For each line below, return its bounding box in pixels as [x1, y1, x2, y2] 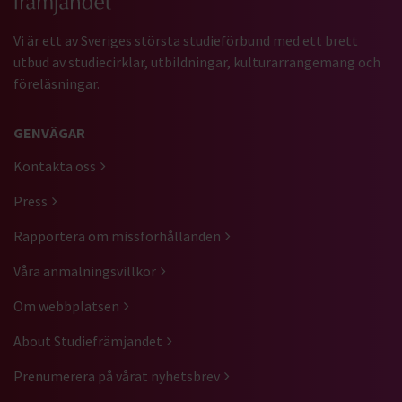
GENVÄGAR [13, 123, 85, 142]
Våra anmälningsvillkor [13, 261, 156, 280]
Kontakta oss [13, 156, 96, 175]
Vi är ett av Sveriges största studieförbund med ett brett [13, 31, 358, 49]
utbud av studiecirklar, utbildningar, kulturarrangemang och [13, 52, 380, 71]
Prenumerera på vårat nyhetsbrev [13, 366, 220, 385]
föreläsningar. [13, 74, 100, 92]
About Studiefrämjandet [13, 331, 162, 350]
